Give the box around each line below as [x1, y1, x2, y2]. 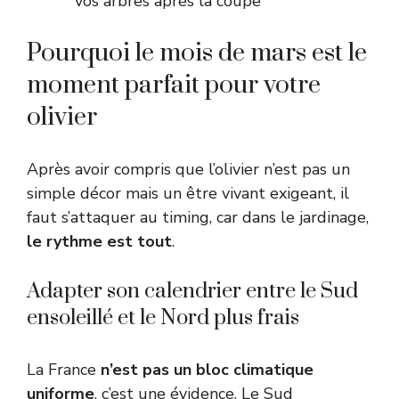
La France [27, 358, 101, 380]
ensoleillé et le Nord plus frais [27, 304, 299, 331]
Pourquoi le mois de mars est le [27, 37, 367, 69]
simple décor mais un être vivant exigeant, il [27, 182, 349, 204]
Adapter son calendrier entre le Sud [27, 277, 358, 305]
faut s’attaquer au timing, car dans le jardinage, [27, 206, 369, 228]
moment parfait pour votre [27, 69, 321, 101]
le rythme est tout [27, 230, 172, 252]
